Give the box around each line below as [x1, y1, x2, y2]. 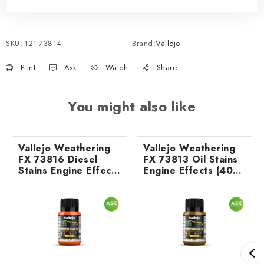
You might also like [68, 95, 196, 117]
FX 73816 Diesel [18, 152, 98, 166]
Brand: [132, 37, 156, 49]
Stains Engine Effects [18, 163, 120, 177]
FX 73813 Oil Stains [143, 152, 238, 166]
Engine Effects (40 [143, 163, 233, 177]
